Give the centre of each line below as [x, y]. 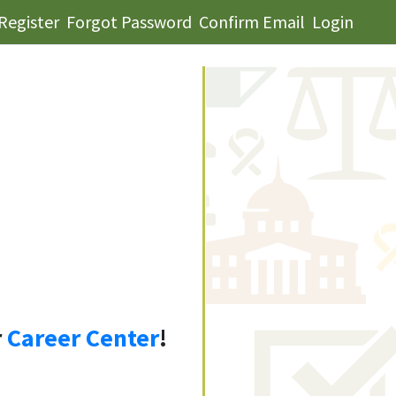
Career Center [83, 338]
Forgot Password [129, 22]
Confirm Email [252, 22]
